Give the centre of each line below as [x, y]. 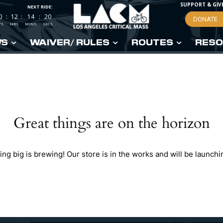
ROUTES [152, 42]
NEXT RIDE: [40, 7]
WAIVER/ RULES [69, 42]
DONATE [205, 19]
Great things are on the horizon [111, 123]
